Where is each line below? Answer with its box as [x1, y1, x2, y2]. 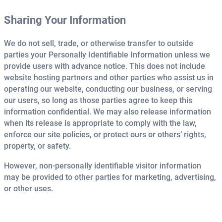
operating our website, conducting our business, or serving [4, 84, 212, 94]
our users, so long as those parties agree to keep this [4, 96, 192, 106]
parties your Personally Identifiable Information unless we [4, 50, 210, 60]
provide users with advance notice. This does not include [4, 61, 205, 71]
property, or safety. [4, 141, 71, 151]
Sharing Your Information [4, 14, 126, 27]
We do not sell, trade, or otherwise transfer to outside [4, 39, 193, 49]
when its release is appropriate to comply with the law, [4, 118, 197, 128]
